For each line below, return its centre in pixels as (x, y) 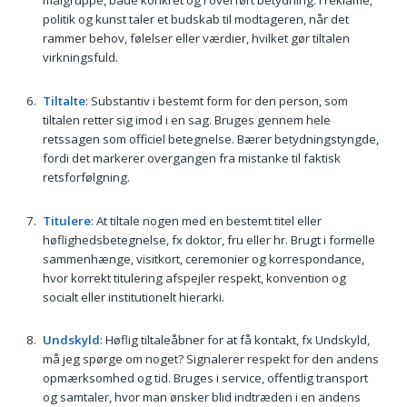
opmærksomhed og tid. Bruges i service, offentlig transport (205, 378)
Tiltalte (64, 100)
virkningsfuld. (80, 58)
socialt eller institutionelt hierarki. (133, 297)
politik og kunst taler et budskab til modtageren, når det (195, 20)
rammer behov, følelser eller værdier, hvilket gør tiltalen (196, 39)
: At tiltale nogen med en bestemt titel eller (206, 220)
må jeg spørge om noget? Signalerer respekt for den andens (210, 359)
